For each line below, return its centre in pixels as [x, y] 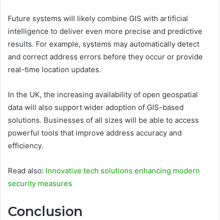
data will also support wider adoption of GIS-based [96, 108]
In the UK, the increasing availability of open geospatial [103, 95]
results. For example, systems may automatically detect [104, 44]
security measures [40, 184]
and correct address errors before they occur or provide [105, 57]
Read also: [27, 171]
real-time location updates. [55, 70]
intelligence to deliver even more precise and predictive [105, 31]
